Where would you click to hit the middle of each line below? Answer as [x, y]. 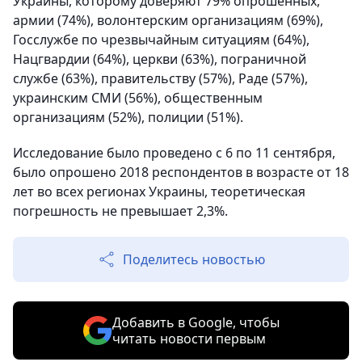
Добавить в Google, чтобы [196, 323]
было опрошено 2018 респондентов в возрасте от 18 [181, 173]
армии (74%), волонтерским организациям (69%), [168, 21]
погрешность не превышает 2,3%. [120, 211]
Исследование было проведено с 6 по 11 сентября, [174, 153]
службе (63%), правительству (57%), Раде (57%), [160, 79]
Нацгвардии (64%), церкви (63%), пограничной [160, 59]
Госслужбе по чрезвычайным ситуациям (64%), [161, 40]
